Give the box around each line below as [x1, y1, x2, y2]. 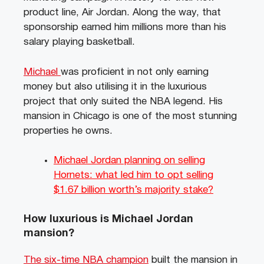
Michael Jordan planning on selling [54, 156, 205, 165]
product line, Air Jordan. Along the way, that [24, 8, 221, 17]
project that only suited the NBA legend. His [24, 97, 223, 106]
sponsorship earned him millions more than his [24, 23, 226, 32]
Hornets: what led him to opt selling [54, 171, 213, 180]
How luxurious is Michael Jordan [24, 214, 193, 225]
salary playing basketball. [24, 38, 135, 47]
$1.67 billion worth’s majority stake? [54, 186, 213, 194]
